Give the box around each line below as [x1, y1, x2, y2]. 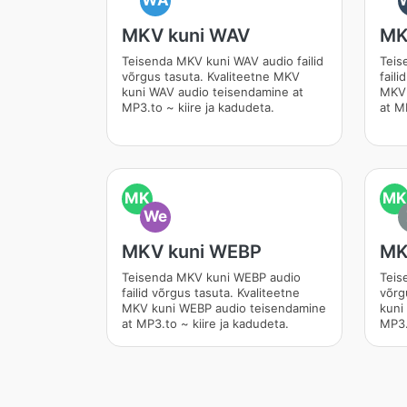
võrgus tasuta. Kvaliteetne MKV [122, 69, 300, 84]
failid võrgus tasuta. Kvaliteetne [122, 285, 300, 300]
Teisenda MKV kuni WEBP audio [122, 270, 301, 284]
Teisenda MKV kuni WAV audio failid [122, 54, 323, 68]
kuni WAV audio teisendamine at [122, 84, 303, 99]
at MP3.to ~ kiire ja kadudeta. [122, 316, 289, 331]
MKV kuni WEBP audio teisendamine [122, 301, 326, 315]
